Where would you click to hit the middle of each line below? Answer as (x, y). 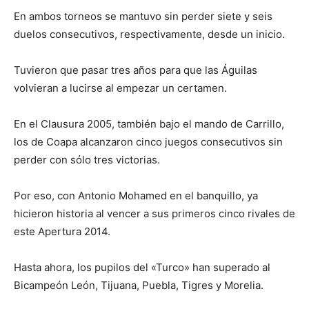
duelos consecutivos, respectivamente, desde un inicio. (149, 34)
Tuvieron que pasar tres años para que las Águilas (136, 70)
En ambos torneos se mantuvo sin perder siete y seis (143, 16)
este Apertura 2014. (62, 231)
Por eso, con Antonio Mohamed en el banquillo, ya (136, 196)
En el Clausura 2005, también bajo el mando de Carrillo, (149, 124)
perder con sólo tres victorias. (87, 160)
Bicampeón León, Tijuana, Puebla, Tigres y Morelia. (139, 285)
